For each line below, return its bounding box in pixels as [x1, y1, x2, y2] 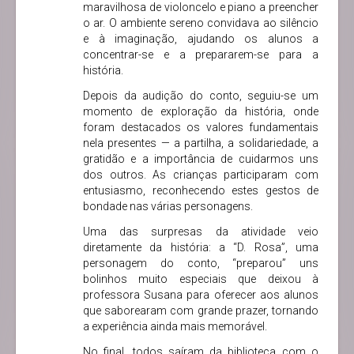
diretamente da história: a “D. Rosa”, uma [83, 241, 318, 254]
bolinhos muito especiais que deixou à [83, 273, 318, 285]
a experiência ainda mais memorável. [83, 320, 267, 333]
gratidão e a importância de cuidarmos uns [83, 153, 318, 165]
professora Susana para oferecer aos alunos [83, 288, 318, 301]
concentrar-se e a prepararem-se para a [83, 48, 318, 61]
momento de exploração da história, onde [83, 105, 318, 118]
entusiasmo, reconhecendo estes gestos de [83, 184, 318, 197]
